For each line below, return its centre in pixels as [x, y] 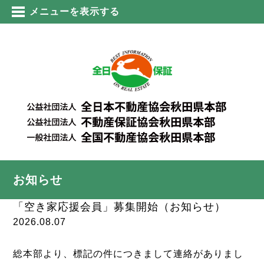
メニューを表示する [75, 11]
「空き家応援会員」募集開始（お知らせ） [120, 207]
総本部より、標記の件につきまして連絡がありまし [128, 253]
